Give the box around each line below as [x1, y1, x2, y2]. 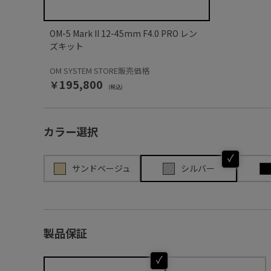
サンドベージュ [71, 162, 131, 174]
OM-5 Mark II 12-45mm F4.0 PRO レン [50, 27, 197, 39]
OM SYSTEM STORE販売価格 [50, 65, 149, 76]
